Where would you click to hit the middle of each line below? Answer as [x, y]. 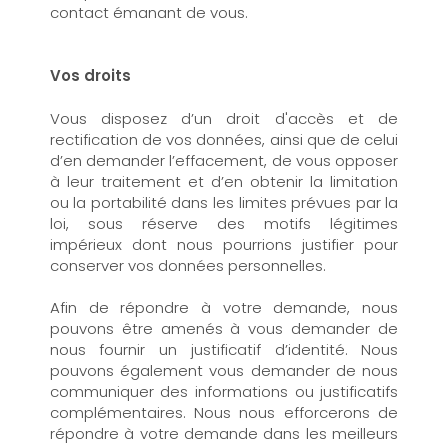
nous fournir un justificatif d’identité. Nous [224, 349]
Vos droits [92, 76]
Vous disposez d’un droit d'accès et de [224, 118]
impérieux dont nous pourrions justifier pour [224, 244]
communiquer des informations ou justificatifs [224, 391]
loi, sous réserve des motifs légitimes [224, 223]
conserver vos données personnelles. [189, 265]
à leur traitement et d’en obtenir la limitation [224, 181]
